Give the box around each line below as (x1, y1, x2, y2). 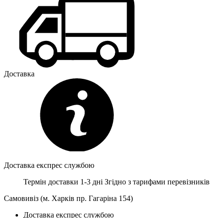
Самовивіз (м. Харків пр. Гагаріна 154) (4, 194, 133, 202)
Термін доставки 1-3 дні (23, 177, 105, 186)
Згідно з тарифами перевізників (105, 177, 210, 186)
